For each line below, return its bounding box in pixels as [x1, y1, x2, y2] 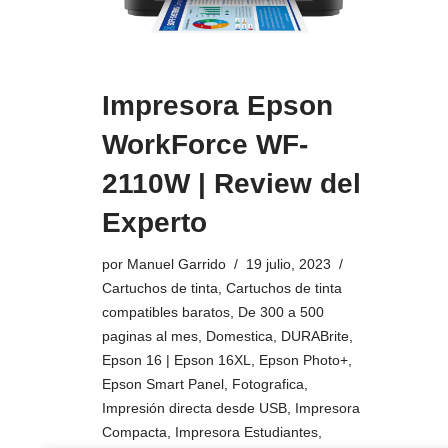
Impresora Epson [102, 90, 333, 121]
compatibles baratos [102, 304, 230, 320]
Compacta [102, 424, 167, 440]
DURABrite [281, 328, 349, 344]
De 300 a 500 [238, 304, 324, 320]
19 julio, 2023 [246, 256, 331, 272]
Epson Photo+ [259, 352, 348, 368]
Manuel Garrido [127, 256, 226, 272]
